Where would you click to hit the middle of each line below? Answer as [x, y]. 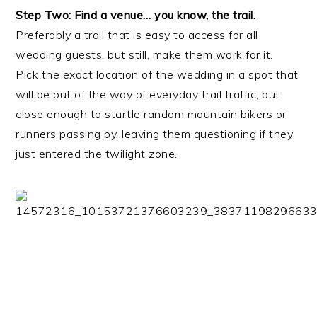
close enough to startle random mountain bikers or [151, 114]
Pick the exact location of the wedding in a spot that [157, 75]
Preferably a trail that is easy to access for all [137, 35]
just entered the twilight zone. [97, 154]
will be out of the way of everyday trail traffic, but [148, 94]
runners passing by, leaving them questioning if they [155, 134]
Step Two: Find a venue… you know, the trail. [137, 15]
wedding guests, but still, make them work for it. [146, 55]
